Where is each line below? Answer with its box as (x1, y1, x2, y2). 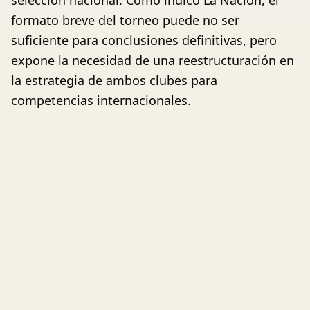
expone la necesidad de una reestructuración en (11, 52, 294, 69)
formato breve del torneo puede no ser (11, 12, 239, 29)
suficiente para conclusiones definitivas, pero (11, 32, 277, 49)
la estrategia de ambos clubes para (11, 72, 217, 89)
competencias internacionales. (11, 92, 191, 109)
